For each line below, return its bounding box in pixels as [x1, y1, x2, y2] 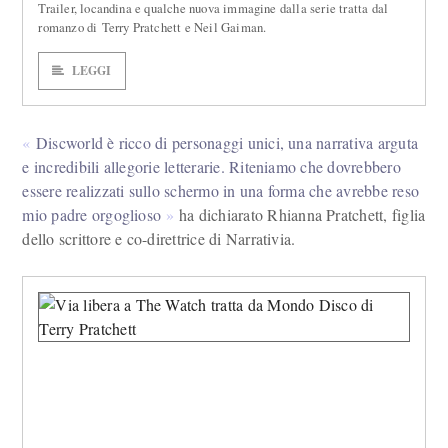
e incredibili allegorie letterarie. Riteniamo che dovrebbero [22, 156, 401, 177]
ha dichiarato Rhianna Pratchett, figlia [174, 204, 426, 225]
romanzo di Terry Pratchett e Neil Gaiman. [38, 18, 267, 36]
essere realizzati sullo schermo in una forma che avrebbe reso [22, 180, 420, 201]
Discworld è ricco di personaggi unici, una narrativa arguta [35, 132, 419, 153]
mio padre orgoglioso [22, 204, 162, 225]
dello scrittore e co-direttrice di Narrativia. [22, 228, 296, 249]
